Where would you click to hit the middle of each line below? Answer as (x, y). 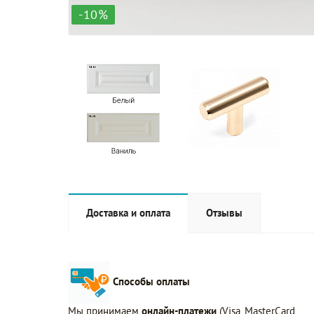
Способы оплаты (151, 281)
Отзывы (224, 212)
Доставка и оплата (128, 212)
